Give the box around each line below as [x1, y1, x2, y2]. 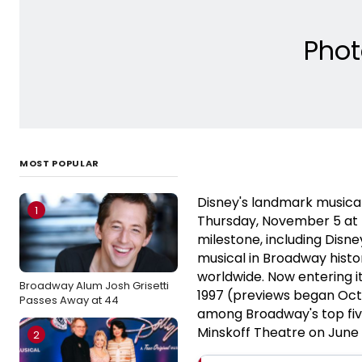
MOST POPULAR [19, 156, 99, 170]
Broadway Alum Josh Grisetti [19, 277, 169, 293]
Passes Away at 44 [19, 292, 119, 308]
